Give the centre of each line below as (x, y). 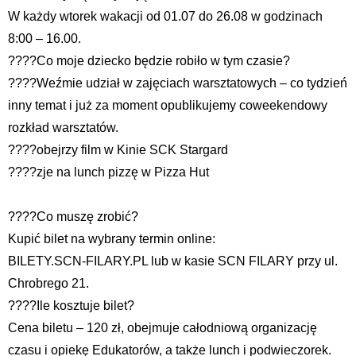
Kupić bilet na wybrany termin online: (112, 238)
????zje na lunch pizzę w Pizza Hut (108, 172)
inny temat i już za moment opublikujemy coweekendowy (168, 105)
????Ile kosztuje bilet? (71, 305)
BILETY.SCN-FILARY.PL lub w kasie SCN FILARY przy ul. (173, 261)
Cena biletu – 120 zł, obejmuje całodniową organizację (163, 327)
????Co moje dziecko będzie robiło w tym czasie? (149, 60)
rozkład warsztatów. (63, 127)
